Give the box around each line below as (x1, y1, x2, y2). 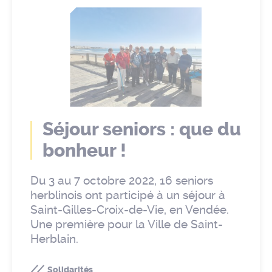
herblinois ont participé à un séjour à (30, 188, 225, 202)
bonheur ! (42, 139, 126, 161)
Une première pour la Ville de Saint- (30, 217, 223, 231)
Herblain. (30, 231, 78, 246)
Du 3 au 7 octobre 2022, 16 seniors (30, 173, 213, 188)
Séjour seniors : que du (42, 118, 241, 140)
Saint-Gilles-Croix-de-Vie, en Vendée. (30, 202, 229, 217)
